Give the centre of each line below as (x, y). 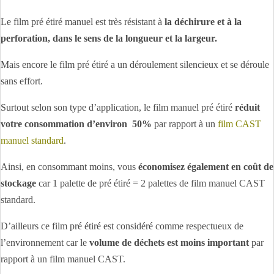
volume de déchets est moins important (169, 243)
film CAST (239, 124)
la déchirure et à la (202, 22)
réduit (247, 107)
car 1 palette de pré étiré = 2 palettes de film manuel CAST (150, 183)
